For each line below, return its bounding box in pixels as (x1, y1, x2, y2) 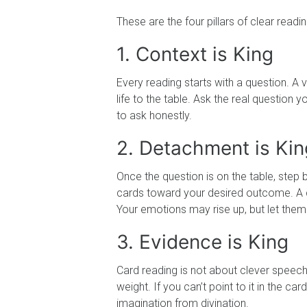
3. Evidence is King (116, 230, 288, 254)
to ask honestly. (116, 108, 192, 122)
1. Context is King (116, 42, 273, 66)
